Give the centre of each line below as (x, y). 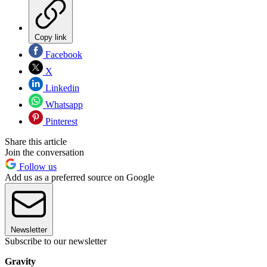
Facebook (63, 54)
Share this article (36, 141)
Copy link (51, 37)
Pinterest (60, 121)
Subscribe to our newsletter (56, 241)
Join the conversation (44, 152)
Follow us (37, 166)
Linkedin (61, 88)
